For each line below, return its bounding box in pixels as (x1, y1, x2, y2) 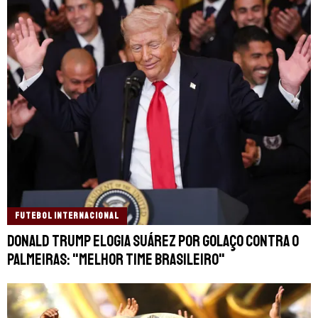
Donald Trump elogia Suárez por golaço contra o (7, 231, 299, 252)
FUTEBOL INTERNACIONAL (15, 210, 119, 222)
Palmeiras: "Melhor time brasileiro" (7, 250, 225, 270)
